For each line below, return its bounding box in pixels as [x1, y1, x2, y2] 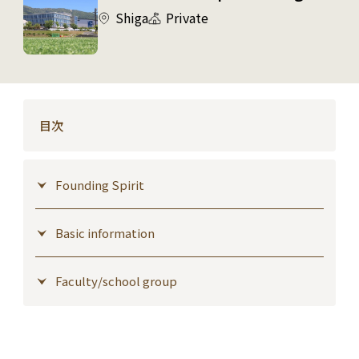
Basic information [54, 224, 155, 241]
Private [165, 7, 208, 27]
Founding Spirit [54, 175, 144, 193]
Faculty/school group [54, 272, 177, 289]
